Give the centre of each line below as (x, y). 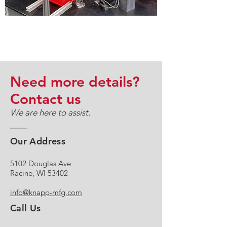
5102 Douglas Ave (41, 163)
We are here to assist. (51, 112)
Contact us (45, 99)
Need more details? (75, 82)
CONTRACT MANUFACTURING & (81, 27)
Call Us (26, 208)
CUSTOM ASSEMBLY (81, 38)
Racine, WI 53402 (39, 173)
